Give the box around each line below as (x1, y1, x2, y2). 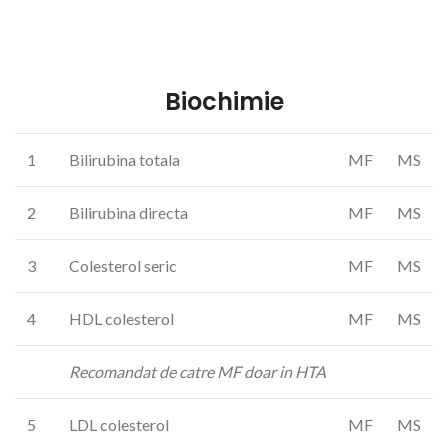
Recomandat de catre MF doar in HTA (69, 362, 326, 381)
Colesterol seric (69, 256, 177, 275)
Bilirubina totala (69, 150, 180, 169)
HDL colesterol (69, 309, 174, 328)
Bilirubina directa (69, 203, 188, 222)
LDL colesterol (69, 415, 169, 434)
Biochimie (164, 85, 284, 118)
